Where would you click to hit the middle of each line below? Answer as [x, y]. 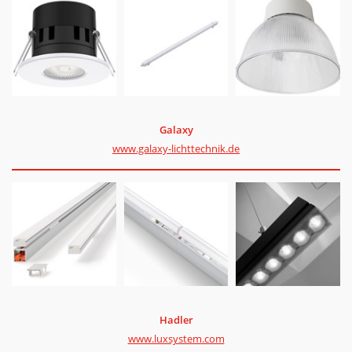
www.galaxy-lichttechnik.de [176, 149]
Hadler [176, 320]
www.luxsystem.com [176, 339]
